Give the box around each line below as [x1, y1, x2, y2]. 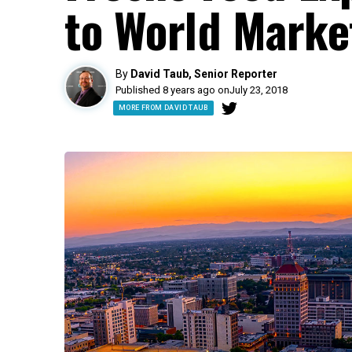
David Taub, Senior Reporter [130, 68, 277, 80]
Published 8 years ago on [115, 84, 229, 96]
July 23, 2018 [229, 84, 288, 96]
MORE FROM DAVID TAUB [119, 104, 208, 112]
